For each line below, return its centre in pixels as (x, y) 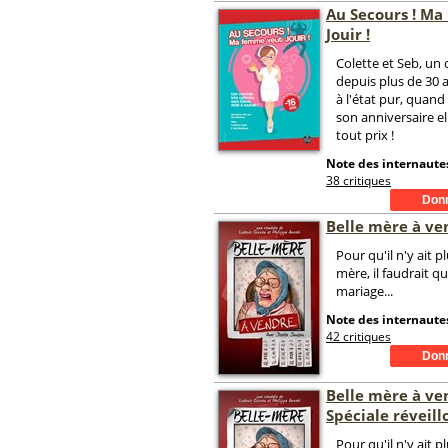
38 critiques (358, 180)
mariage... (364, 291)
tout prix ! (365, 135)
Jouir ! (348, 34)
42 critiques (358, 336)
